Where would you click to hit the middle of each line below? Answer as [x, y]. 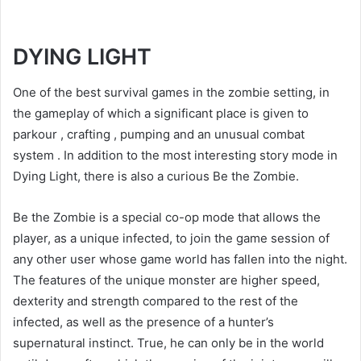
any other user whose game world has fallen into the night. [180, 259]
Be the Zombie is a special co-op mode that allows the [167, 217]
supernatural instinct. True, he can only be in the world [168, 343]
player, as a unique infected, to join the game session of [171, 238]
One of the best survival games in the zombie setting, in [171, 92]
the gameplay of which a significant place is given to [161, 113]
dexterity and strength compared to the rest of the [156, 301]
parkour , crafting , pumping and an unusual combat [159, 134]
